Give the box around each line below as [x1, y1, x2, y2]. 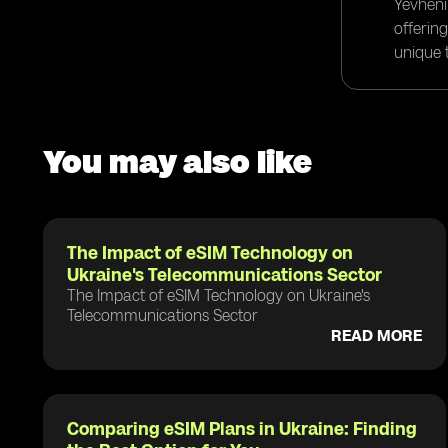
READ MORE [331, 326, 423, 345]
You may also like [43, 143, 312, 181]
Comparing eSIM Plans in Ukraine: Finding [67, 418, 417, 440]
